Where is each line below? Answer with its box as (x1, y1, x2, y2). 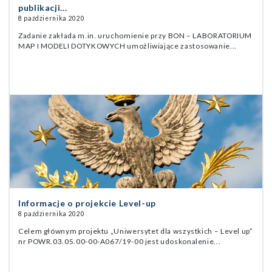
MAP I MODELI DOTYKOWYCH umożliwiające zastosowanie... (18, 41, 237, 51)
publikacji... (18, 2, 67, 13)
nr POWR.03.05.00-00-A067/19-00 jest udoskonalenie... (18, 237, 221, 246)
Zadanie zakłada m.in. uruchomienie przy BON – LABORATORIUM (18, 31, 253, 41)
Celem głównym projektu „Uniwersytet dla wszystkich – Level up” (18, 226, 253, 236)
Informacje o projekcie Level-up (18, 198, 156, 209)
